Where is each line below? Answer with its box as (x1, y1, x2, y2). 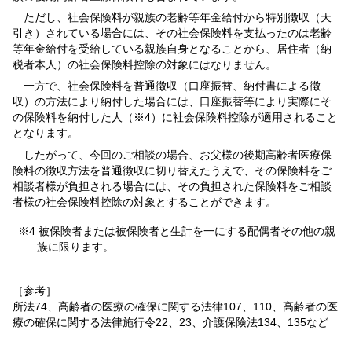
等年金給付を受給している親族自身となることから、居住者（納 (13, 42, 332, 56)
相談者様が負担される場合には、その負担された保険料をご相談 (13, 179, 332, 192)
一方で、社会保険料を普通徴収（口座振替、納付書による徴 (13, 79, 321, 93)
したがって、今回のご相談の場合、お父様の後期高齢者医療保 (13, 148, 332, 161)
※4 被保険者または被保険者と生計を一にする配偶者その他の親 (18, 224, 335, 237)
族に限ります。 (37, 240, 114, 253)
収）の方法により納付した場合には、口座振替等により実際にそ (13, 95, 332, 108)
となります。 (13, 126, 79, 140)
